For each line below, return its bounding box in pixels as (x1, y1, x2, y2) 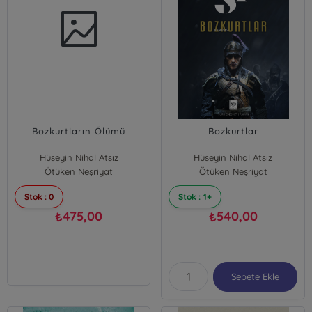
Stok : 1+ (178, 192, 212, 202)
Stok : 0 (24, 192, 54, 202)
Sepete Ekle (231, 271, 280, 282)
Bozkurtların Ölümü (32, 125, 126, 136)
